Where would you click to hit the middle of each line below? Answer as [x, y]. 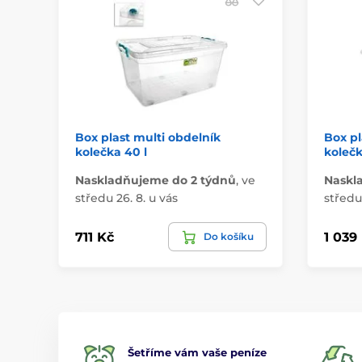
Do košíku [228, 237]
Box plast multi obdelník [148, 138]
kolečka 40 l [111, 152]
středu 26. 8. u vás [126, 198]
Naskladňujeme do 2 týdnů [156, 181]
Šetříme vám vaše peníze [197, 353]
